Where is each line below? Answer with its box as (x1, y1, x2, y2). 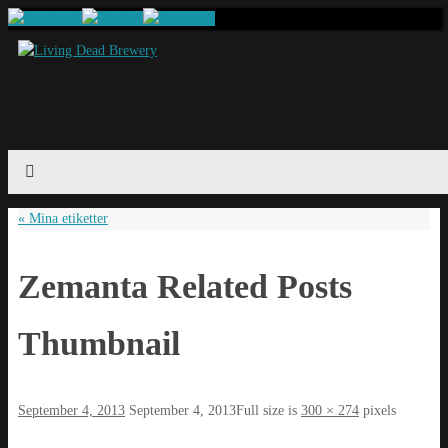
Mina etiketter (25, 210, 108, 226)
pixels (359, 402, 396, 418)
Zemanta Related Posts (18, 267, 352, 305)
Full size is (236, 402, 301, 418)
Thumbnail (18, 324, 180, 362)
